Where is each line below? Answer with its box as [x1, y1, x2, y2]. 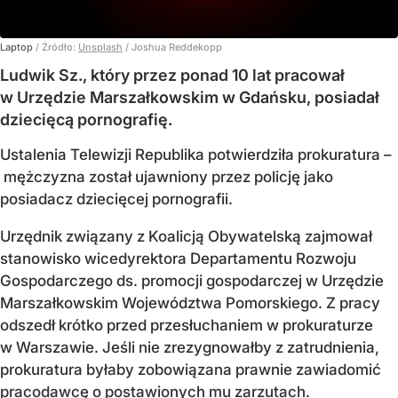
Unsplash [78, 41, 123, 54]
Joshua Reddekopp [131, 41, 222, 54]
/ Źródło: [36, 41, 78, 54]
